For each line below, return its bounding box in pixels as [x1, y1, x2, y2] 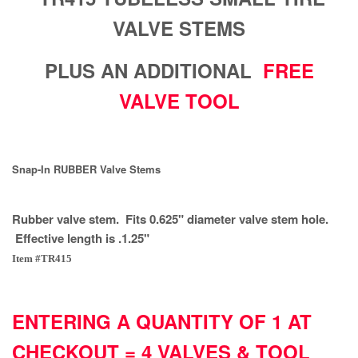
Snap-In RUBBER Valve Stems [12, 161, 161, 177]
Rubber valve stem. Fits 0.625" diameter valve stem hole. [12, 209, 328, 228]
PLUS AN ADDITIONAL [44, 56, 263, 84]
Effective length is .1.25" [12, 229, 149, 247]
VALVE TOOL [118, 86, 240, 114]
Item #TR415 [12, 252, 72, 265]
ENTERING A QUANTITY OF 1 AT [12, 307, 312, 335]
